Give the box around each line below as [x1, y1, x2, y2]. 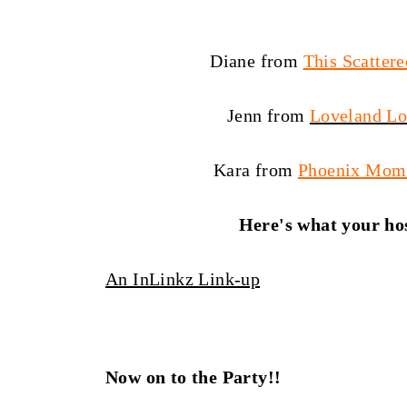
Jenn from [226, 105, 310, 125]
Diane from [210, 51, 303, 71]
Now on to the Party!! [104, 367, 282, 387]
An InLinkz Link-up [104, 269, 261, 289]
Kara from [213, 160, 298, 180]
